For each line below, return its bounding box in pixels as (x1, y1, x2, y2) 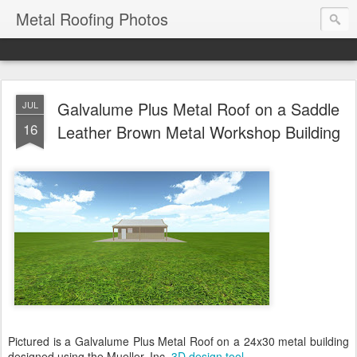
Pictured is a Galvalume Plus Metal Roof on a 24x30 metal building (8, 333, 349, 349)
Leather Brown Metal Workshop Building (57, 120, 340, 143)
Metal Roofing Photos (16, 7, 168, 30)
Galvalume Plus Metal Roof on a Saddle (57, 97, 339, 120)
